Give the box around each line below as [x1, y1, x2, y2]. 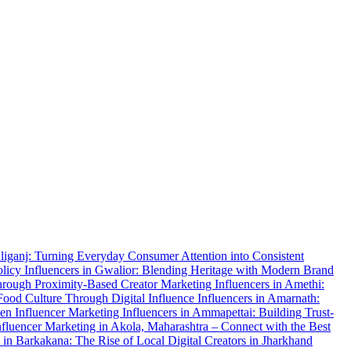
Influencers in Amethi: [215, 277, 324, 291]
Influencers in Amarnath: [197, 291, 320, 305]
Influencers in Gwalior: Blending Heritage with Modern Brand [24, 262, 334, 277]
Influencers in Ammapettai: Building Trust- [122, 305, 334, 319]
